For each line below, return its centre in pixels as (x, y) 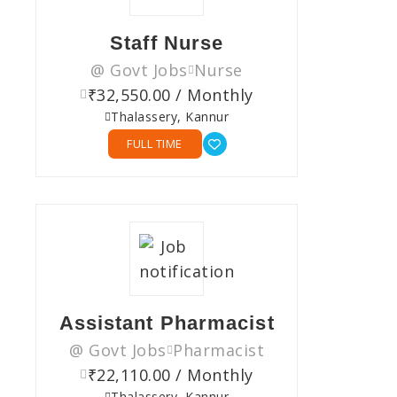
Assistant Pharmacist (167, 323)
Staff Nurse (167, 43)
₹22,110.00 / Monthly (170, 375)
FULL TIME (155, 144)
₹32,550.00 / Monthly (170, 95)
